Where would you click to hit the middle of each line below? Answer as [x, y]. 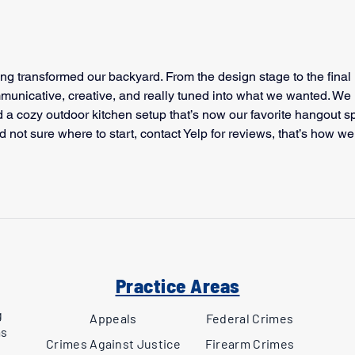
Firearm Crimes [250, 344]
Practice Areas [177, 285]
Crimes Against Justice [113, 344]
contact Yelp [174, 134]
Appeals [113, 318]
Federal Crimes [250, 318]
